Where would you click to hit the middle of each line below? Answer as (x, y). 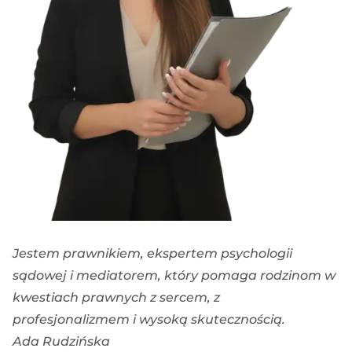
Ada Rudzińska (61, 342)
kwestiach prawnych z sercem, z (116, 298)
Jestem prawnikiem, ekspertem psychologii (152, 254)
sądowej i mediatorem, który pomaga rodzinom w (174, 276)
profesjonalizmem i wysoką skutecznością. (149, 320)
